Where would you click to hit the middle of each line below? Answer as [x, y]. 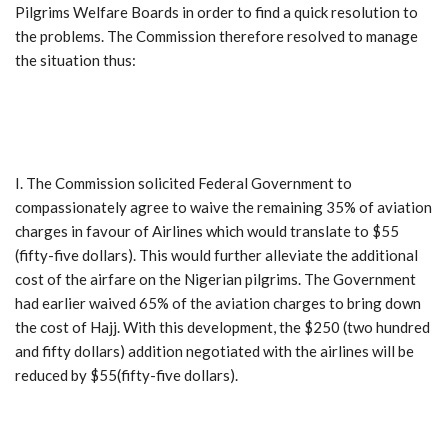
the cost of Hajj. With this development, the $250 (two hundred [222, 327]
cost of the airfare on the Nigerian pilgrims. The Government [215, 279]
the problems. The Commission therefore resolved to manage [216, 36]
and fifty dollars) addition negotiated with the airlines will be [214, 351]
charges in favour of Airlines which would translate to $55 [207, 231]
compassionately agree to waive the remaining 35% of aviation [223, 207]
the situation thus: [75, 60]
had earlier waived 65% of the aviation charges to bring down [218, 303]
